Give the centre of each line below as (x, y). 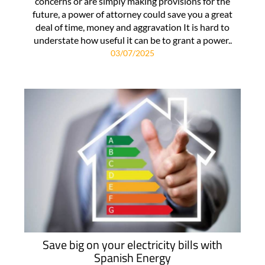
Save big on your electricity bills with (132, 245)
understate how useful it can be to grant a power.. (132, 40)
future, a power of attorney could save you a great (132, 14)
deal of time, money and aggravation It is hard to (132, 27)
